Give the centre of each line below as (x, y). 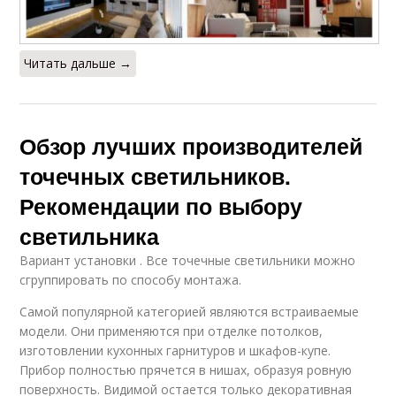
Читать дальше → (78, 63)
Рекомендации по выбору (161, 206)
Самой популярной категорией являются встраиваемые (190, 311)
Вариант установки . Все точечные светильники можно (188, 260)
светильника (90, 236)
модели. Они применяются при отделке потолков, (171, 331)
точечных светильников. (156, 175)
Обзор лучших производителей (191, 145)
